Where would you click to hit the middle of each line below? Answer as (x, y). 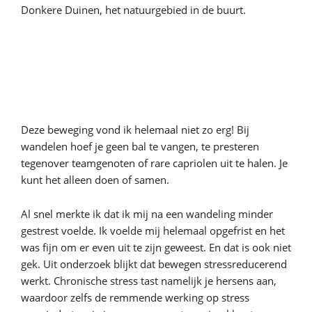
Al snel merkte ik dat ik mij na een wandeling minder (147, 214)
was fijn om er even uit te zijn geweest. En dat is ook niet (156, 247)
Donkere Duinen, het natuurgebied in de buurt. (133, 10)
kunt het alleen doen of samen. (95, 180)
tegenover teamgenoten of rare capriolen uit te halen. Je (154, 163)
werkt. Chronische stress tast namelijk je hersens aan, (149, 281)
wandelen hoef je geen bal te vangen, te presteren (140, 146)
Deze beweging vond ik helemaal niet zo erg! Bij (135, 130)
